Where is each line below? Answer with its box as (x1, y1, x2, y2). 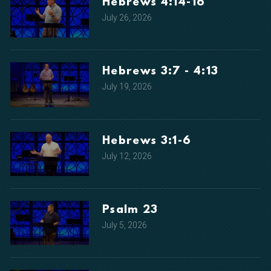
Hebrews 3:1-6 (102, 134, 192, 148)
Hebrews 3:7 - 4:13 (102, 65, 219, 79)
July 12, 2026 (102, 151, 152, 161)
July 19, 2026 (102, 82, 152, 92)
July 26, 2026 (102, 13, 152, 23)
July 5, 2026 (102, 220, 148, 230)
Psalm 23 (102, 203, 158, 217)
